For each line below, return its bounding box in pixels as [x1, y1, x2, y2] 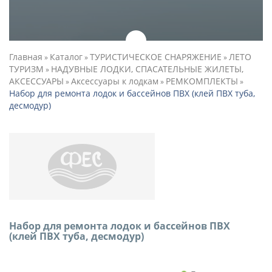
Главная [9, 51, 42, 63]
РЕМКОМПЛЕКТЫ [166, 75, 238, 87]
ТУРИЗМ [9, 63, 44, 75]
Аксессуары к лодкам [71, 75, 158, 87]
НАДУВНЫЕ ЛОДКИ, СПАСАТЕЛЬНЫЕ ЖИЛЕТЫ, [51, 63, 243, 75]
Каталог [50, 51, 83, 63]
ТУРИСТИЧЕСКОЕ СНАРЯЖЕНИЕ [90, 51, 222, 63]
